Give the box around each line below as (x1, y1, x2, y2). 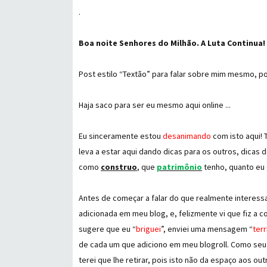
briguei (136, 223, 161, 234)
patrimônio (157, 162, 202, 172)
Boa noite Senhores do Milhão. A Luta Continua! (79, 38, 265, 48)
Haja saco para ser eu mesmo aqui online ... (79, 100, 232, 110)
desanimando (163, 131, 213, 141)
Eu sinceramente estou (79, 131, 163, 141)
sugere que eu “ (79, 223, 136, 234)
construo (101, 162, 137, 172)
